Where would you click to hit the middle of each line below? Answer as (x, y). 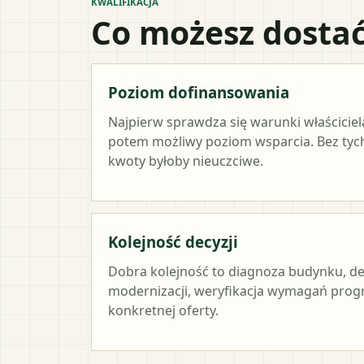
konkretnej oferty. (163, 310)
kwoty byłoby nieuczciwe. (186, 160)
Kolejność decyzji (173, 241)
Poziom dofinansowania (199, 92)
